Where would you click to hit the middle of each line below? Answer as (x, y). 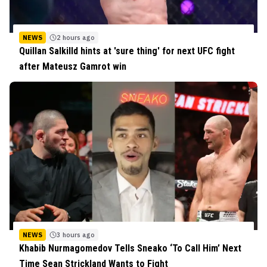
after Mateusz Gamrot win (73, 66)
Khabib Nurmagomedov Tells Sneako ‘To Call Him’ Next (130, 249)
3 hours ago (76, 235)
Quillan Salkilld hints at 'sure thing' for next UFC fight (127, 51)
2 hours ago (76, 37)
